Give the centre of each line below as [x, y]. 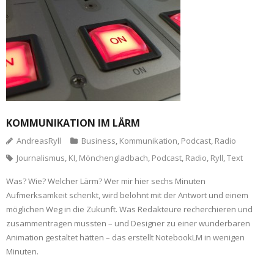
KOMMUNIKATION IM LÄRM [73, 123]
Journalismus [41, 158]
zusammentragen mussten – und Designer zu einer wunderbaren [128, 223]
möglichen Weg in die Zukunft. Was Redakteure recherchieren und [129, 209]
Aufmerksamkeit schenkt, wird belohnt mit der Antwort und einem [127, 195]
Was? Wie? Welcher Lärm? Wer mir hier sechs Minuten [106, 181]
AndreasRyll [39, 141]
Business [98, 141]
